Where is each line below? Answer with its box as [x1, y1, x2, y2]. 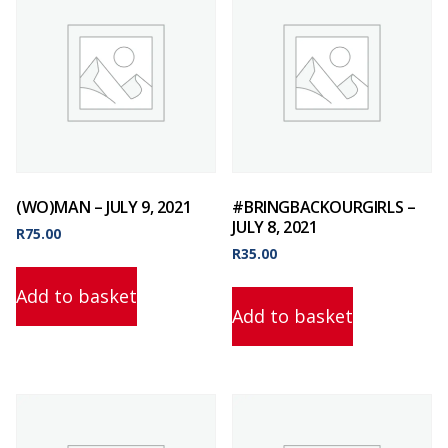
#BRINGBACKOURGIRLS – [232, 195, 416, 218]
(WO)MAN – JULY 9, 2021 [16, 195, 192, 218]
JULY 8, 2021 [232, 215, 318, 238]
